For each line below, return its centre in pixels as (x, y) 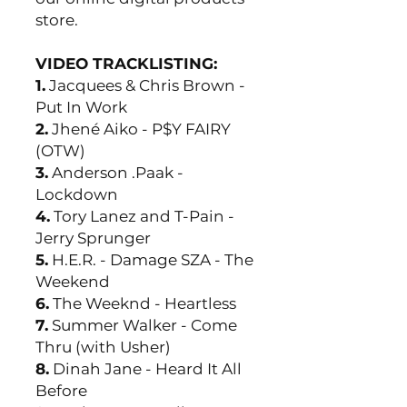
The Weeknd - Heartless (143, 303)
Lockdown (77, 194)
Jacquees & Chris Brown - (145, 85)
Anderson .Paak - (116, 173)
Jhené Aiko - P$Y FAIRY (139, 129)
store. (57, 20)
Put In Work (81, 107)
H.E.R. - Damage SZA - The (151, 260)
